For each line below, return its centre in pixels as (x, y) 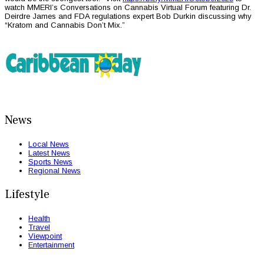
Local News (49, 144)
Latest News (49, 153)
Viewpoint (45, 236)
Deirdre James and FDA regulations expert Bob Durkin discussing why (128, 16)
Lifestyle (27, 195)
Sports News (50, 162)
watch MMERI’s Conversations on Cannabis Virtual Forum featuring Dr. (128, 8)
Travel (39, 227)
